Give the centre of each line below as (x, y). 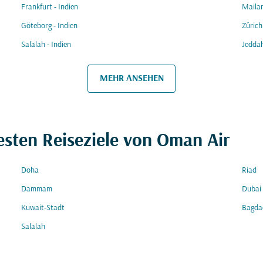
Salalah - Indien (46, 45)
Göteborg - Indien (49, 26)
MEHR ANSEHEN (131, 78)
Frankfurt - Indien (50, 7)
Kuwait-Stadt (43, 208)
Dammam (37, 189)
